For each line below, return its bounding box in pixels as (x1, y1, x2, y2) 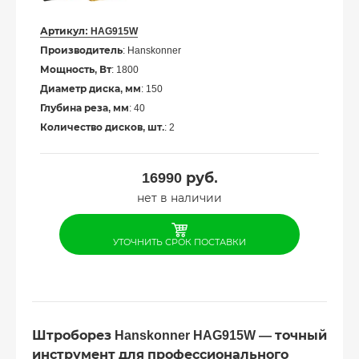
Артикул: (40, 25, 91, 37)
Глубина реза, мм (40, 102, 129, 114)
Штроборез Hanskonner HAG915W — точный (32, 328, 327, 342)
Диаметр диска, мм (40, 83, 141, 95)
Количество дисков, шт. (40, 121, 164, 133)
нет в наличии (137, 191, 222, 204)
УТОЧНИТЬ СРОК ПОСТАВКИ (113, 236, 246, 247)
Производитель (40, 44, 123, 56)
